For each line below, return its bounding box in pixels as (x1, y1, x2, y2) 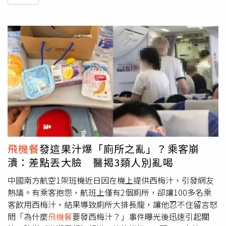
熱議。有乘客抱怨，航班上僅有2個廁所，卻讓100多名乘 (8, 186, 211, 199)
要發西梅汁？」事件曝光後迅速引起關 (72, 210, 209, 223)
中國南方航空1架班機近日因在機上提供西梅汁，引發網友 (8, 174, 214, 187)
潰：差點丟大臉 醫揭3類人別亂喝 (8, 155, 174, 170)
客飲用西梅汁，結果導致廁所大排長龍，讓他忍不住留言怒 (8, 198, 217, 211)
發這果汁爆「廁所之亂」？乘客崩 (39, 141, 199, 156)
